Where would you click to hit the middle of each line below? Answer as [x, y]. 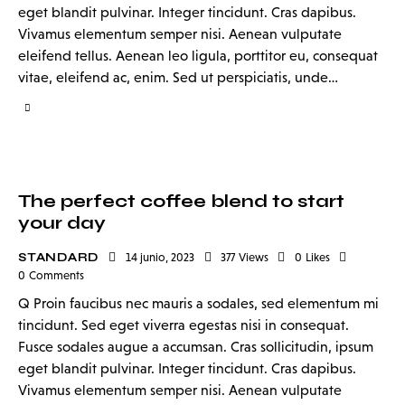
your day [62, 223]
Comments [56, 276]
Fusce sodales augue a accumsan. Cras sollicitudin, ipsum [196, 346]
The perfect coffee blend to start [181, 202]
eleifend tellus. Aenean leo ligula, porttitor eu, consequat [198, 56]
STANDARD [59, 258]
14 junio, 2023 [160, 258]
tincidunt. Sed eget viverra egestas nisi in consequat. [184, 325]
